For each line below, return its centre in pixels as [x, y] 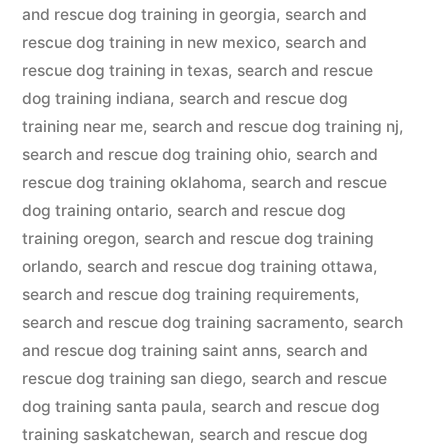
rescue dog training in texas [125, 70]
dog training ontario [95, 210]
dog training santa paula [112, 406]
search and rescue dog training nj [275, 126]
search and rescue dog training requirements [188, 294]
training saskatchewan [106, 434]
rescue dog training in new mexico [149, 42]
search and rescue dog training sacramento [183, 322]
